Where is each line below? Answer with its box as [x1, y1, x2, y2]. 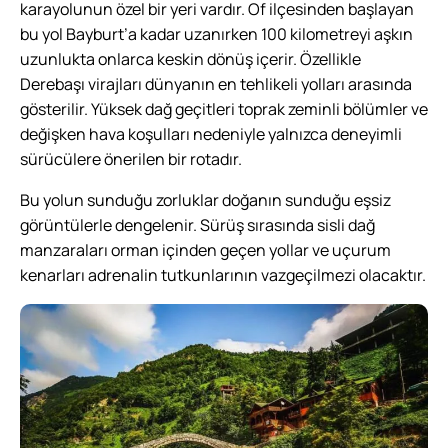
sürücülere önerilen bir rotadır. [20, 147, 242, 170]
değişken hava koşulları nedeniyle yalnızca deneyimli [20, 122, 402, 145]
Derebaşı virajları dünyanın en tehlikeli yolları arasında [20, 72, 412, 95]
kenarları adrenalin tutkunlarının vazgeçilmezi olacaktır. [20, 263, 426, 286]
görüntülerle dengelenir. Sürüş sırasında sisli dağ [20, 213, 375, 236]
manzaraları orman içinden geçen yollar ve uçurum [20, 238, 391, 261]
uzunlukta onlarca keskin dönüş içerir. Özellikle [20, 47, 361, 70]
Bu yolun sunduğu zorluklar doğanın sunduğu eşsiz [20, 188, 391, 211]
